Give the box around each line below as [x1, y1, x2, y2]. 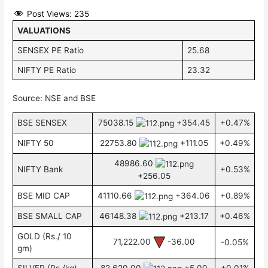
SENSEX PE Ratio [17, 45, 84, 55]
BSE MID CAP [17, 191, 70, 201]
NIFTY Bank [17, 165, 63, 175]
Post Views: [27, 8, 72, 19]
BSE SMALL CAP [17, 211, 82, 221]
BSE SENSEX [17, 118, 67, 128]
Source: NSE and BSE [13, 93, 96, 103]
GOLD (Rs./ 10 [17, 232, 72, 242]
